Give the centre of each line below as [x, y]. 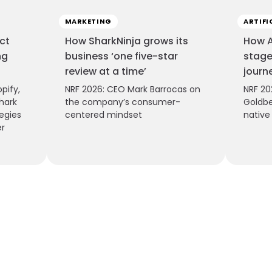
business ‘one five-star [121, 56]
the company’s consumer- [122, 102]
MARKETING [88, 22]
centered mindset [103, 115]
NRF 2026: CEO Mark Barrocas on [132, 90]
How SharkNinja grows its [126, 41]
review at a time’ [105, 72]
